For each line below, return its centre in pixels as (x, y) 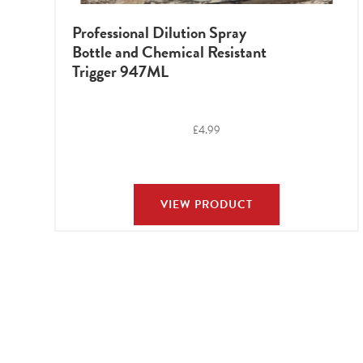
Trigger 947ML (121, 71)
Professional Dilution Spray (160, 32)
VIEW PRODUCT (207, 205)
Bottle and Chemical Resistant (170, 51)
